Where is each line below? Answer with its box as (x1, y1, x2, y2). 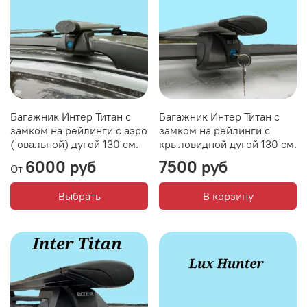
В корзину (202, 188, 254, 203)
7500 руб (159, 156, 228, 177)
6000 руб (25, 156, 96, 177)
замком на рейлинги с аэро (10, 123, 147, 137)
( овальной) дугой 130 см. (10, 136, 138, 151)
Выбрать (58, 188, 101, 203)
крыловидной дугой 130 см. (159, 136, 297, 151)
